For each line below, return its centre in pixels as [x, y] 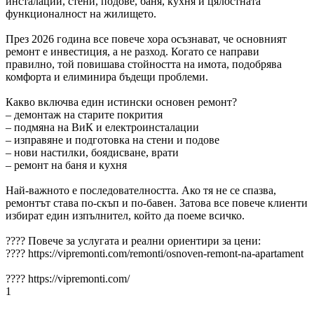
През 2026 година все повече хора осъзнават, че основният [146, 39]
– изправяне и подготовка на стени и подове [112, 140]
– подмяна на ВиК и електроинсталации [102, 128]
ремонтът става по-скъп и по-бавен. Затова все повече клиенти [157, 203]
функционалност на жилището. [81, 14]
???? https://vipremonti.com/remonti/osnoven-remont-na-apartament [155, 254]
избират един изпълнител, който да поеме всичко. [125, 216]
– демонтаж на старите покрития [84, 115]
